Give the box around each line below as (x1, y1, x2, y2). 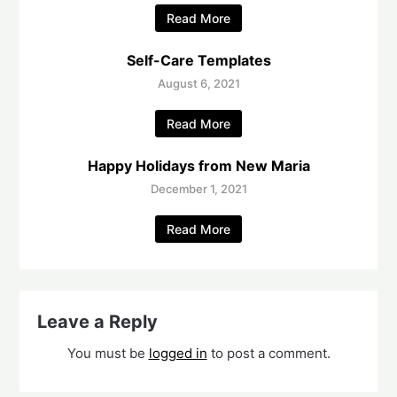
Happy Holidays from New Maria (87, 157, 310, 175)
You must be (66, 345, 149, 362)
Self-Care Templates (126, 51, 271, 70)
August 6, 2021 (157, 76, 240, 91)
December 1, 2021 (150, 182, 247, 197)
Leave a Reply (37, 311, 159, 333)
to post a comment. (206, 345, 331, 362)
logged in (148, 345, 207, 362)
